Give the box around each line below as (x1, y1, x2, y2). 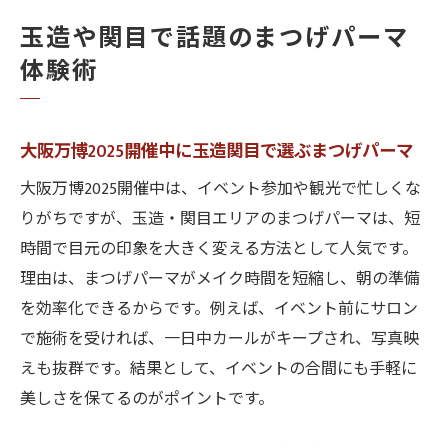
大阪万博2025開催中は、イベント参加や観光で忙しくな (20, 176, 421, 203)
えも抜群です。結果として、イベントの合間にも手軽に (20, 356, 417, 383)
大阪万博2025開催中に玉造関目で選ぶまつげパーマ (20, 137, 413, 166)
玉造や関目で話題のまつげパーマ (20, 19, 410, 59)
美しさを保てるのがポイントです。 (20, 386, 274, 413)
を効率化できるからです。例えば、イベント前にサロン (20, 296, 418, 323)
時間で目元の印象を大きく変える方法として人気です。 (20, 236, 418, 263)
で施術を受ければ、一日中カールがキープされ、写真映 (20, 326, 419, 353)
